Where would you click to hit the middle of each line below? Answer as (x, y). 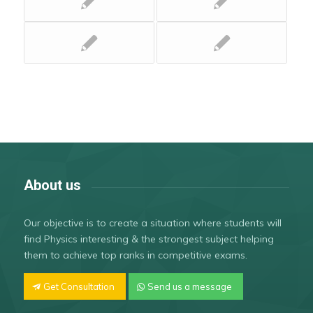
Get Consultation (79, 287)
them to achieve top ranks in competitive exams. (135, 255)
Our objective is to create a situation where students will (152, 223)
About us (52, 185)
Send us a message (189, 287)
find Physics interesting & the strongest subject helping (148, 239)
